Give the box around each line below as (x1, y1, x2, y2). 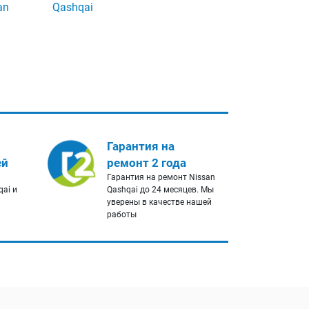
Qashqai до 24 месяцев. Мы (106, 185, 214, 195)
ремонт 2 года (106, 156, 186, 170)
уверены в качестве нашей (106, 197, 212, 208)
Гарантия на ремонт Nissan (106, 172, 215, 183)
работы (106, 210, 137, 220)
